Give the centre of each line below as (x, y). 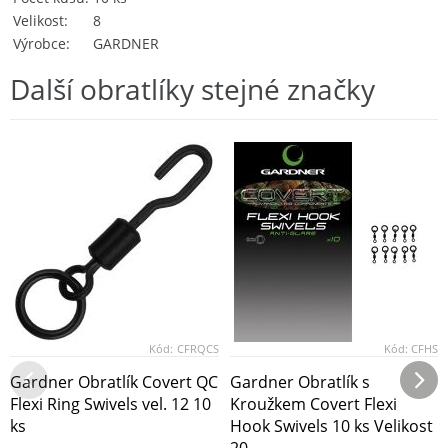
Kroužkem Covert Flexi (313, 403)
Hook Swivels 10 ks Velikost (331, 425)
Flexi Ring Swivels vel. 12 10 (110, 403)
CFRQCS (197, 349)
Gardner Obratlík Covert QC (114, 381)
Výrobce (39, 43)
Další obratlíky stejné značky (192, 88)
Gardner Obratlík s (299, 381)
